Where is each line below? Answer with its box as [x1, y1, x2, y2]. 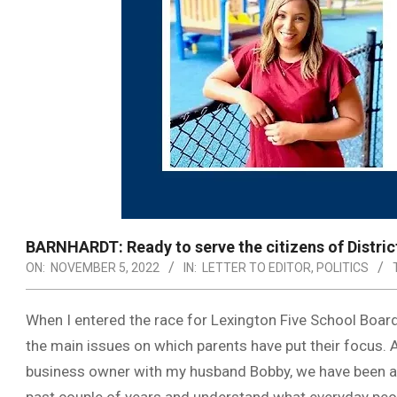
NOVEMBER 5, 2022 [51, 261, 160, 275]
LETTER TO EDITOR [202, 261, 311, 275]
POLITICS [316, 261, 369, 275]
